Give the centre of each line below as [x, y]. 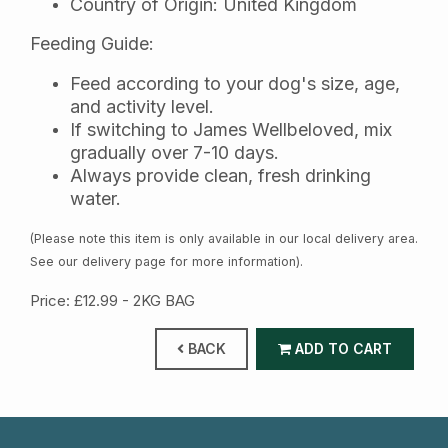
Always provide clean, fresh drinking [220, 175]
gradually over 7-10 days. [174, 152]
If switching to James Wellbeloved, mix [231, 129]
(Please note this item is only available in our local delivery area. [224, 238]
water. [95, 198]
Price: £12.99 [74, 300]
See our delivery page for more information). [166, 261]
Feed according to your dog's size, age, [235, 83]
